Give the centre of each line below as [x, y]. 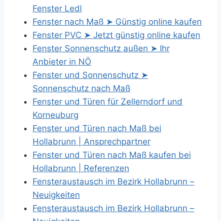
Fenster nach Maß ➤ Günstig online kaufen [117, 22]
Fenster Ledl [57, 8]
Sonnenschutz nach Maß [81, 88]
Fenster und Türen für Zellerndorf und [108, 102]
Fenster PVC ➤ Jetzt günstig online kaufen [116, 35]
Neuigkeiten [56, 195]
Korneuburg [55, 115]
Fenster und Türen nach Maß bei [97, 128]
